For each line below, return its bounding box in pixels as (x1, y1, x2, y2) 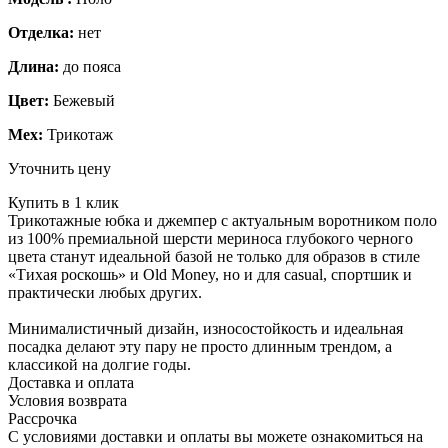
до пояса (59, 57, 121, 75)
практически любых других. (8, 283, 202, 301)
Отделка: (8, 23, 74, 41)
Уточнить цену (8, 159, 111, 177)
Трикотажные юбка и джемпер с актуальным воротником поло (8, 211, 437, 229)
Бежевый (49, 91, 115, 109)
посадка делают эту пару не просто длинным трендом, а (8, 337, 392, 355)
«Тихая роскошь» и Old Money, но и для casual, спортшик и (8, 265, 412, 283)
